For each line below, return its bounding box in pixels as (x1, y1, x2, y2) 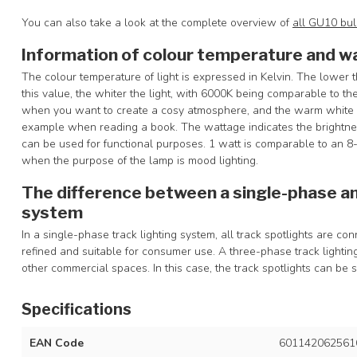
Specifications (22, 299, 131, 319)
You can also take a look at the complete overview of (22, 14, 292, 30)
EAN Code (29, 335, 84, 351)
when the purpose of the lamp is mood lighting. (22, 152, 258, 168)
